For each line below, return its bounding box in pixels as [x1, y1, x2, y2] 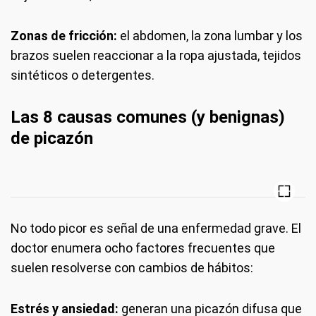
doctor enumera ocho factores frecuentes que [11, 240, 275, 255]
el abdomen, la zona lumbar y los [117, 28, 303, 43]
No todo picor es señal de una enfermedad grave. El [11, 220, 301, 236]
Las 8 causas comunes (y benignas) [11, 107, 285, 127]
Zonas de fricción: [11, 28, 117, 43]
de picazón [11, 128, 93, 148]
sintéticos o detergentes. [11, 67, 154, 83]
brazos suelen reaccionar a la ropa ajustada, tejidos [11, 47, 301, 63]
